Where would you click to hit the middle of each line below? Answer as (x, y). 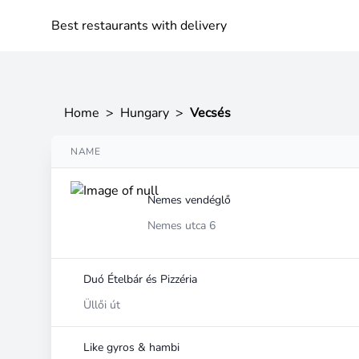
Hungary (145, 113)
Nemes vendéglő (189, 200)
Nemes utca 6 (182, 226)
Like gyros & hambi (131, 347)
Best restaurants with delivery (139, 26)
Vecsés (210, 113)
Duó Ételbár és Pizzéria (140, 279)
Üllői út (102, 305)
